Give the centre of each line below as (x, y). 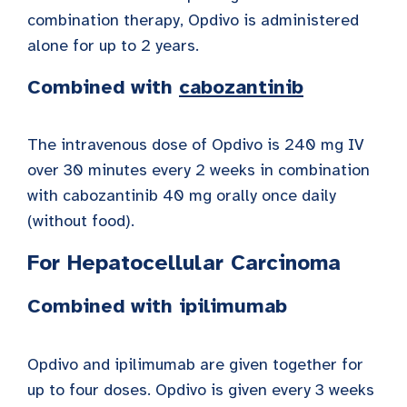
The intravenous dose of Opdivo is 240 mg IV (196, 145)
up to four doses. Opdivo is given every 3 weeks (201, 390)
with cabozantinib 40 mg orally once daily (182, 196)
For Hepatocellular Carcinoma (184, 263)
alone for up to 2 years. (113, 45)
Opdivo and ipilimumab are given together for (195, 365)
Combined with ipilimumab (157, 306)
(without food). (81, 221)
